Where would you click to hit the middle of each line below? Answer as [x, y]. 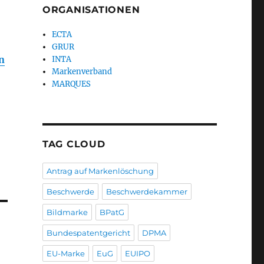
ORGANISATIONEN [91, 10]
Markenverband [82, 72]
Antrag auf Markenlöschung [100, 171]
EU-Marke [65, 254]
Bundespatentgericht [88, 233]
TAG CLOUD [74, 144]
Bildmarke [67, 212]
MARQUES [72, 84]
